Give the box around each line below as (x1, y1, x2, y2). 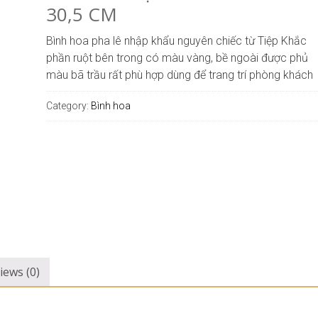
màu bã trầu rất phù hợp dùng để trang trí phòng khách (45, 67, 313, 82)
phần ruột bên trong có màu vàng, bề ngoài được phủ (45, 50, 308, 65)
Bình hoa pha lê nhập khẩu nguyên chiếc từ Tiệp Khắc (45, 33, 307, 48)
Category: (45, 99, 91, 111)
